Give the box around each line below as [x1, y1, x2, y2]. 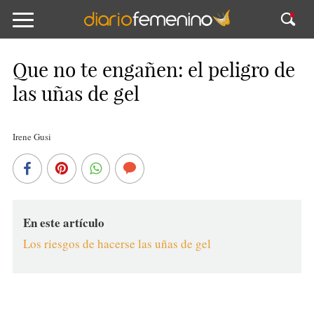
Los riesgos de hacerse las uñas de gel [22, 235, 211, 252]
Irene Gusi [12, 130, 51, 143]
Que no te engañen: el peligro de [12, 57, 295, 82]
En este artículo [22, 214, 104, 231]
